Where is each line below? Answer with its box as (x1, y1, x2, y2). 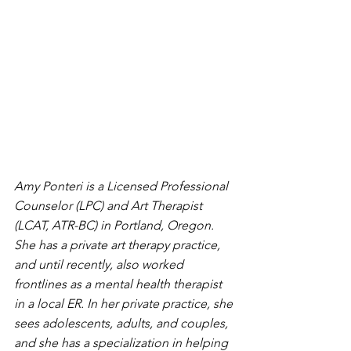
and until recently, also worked (14, 256, 186, 272)
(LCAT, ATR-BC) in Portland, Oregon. (14, 217, 217, 233)
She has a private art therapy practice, (14, 237, 223, 252)
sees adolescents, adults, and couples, (14, 315, 231, 331)
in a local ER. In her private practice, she (14, 295, 236, 311)
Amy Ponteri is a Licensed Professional (14, 178, 231, 194)
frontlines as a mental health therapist (14, 276, 225, 291)
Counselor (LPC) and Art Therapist (14, 197, 205, 213)
